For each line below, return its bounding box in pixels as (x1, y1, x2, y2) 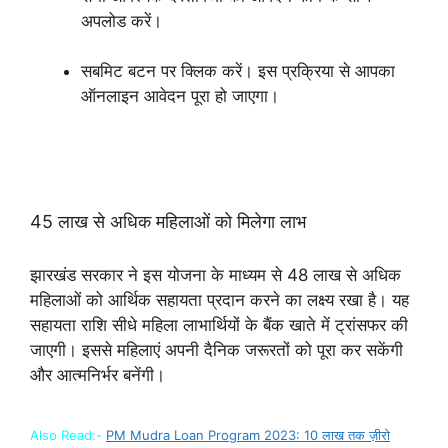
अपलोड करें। (81, 10, 162, 31)
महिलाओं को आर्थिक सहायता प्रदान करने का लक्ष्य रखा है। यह (30, 289, 409, 310)
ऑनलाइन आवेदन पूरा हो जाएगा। (81, 86, 279, 106)
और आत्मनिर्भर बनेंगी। (30, 364, 165, 385)
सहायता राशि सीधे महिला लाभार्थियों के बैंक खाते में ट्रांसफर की (30, 314, 408, 335)
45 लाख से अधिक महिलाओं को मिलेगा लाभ (30, 210, 306, 232)
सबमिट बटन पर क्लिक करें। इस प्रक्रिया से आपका (81, 61, 395, 81)
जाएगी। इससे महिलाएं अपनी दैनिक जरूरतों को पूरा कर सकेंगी (30, 339, 403, 360)
